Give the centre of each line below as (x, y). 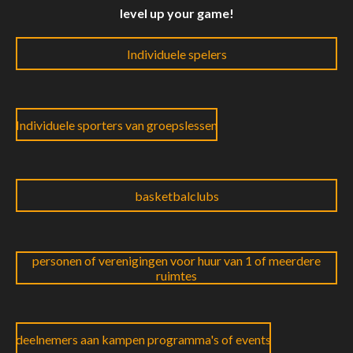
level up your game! (176, 13)
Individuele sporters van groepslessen (117, 124)
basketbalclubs (176, 195)
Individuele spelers (176, 54)
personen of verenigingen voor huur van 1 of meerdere (176, 261)
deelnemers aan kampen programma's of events (143, 339)
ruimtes (176, 276)
